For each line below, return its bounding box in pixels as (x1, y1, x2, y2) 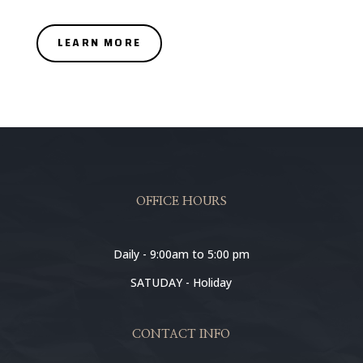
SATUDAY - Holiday (130, 274, 233, 290)
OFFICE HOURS (135, 194, 227, 207)
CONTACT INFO (132, 327, 231, 340)
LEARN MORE (57, 32, 142, 53)
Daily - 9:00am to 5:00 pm (113, 246, 250, 262)
